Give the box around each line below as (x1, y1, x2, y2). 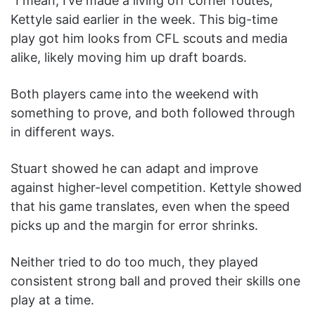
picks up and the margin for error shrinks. (11, 218, 258, 233)
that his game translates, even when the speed (11, 199, 290, 214)
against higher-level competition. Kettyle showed (11, 180, 302, 195)
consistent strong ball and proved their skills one (11, 274, 300, 289)
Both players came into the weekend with (11, 86, 259, 102)
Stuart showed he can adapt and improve (11, 161, 258, 176)
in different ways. (11, 124, 115, 140)
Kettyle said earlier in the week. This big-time (11, 12, 278, 27)
